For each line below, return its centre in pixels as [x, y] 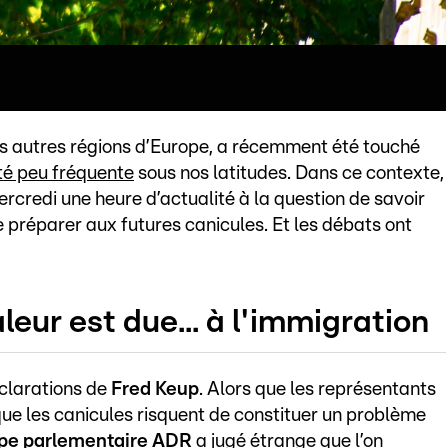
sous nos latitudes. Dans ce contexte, [289, 174]
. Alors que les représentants [317, 389]
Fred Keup [155, 389]
